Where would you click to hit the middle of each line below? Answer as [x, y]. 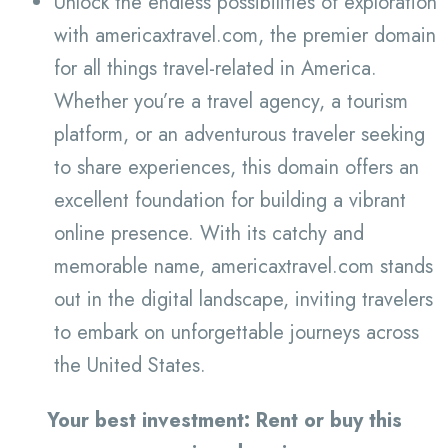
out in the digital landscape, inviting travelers [243, 300]
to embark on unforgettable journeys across [236, 333]
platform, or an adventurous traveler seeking [239, 135]
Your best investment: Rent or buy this [224, 421]
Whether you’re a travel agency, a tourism [230, 102]
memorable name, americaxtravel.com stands [243, 267]
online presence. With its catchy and [208, 234]
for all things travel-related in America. [215, 69]
